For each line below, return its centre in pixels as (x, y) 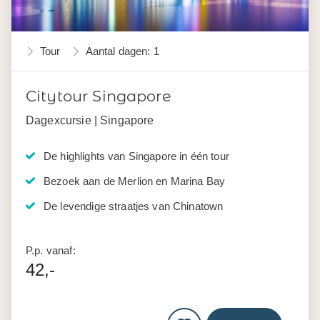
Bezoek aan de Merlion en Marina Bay (135, 181)
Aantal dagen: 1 (122, 51)
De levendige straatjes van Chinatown (134, 206)
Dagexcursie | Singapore (90, 120)
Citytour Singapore (99, 96)
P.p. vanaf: (51, 251)
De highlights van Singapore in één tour (136, 156)
